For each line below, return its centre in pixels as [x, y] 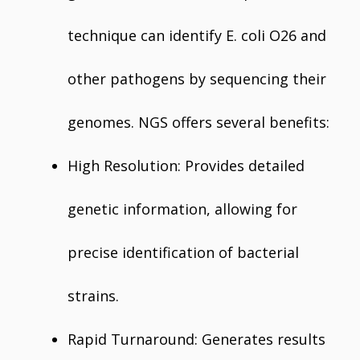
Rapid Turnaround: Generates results [196, 339]
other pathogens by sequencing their [197, 79]
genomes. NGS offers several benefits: [198, 122]
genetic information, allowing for [182, 209]
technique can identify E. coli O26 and [197, 35]
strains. [93, 296]
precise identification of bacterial [183, 252]
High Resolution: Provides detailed [186, 166]
